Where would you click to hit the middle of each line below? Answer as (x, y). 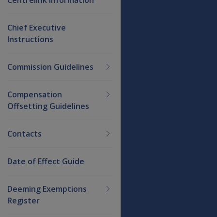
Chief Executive (37, 27)
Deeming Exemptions (47, 189)
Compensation (35, 94)
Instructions (30, 39)
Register (23, 200)
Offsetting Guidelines (48, 106)
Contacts (24, 133)
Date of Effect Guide (46, 161)
